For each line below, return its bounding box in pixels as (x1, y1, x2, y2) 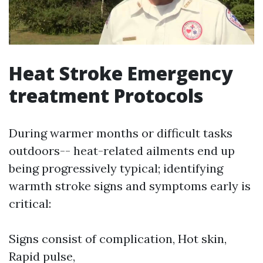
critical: (9, 196, 51, 211)
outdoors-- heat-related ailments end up (9, 143, 235, 159)
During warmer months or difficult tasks (9, 126, 232, 141)
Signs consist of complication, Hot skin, (9, 231, 227, 247)
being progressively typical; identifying (9, 161, 223, 176)
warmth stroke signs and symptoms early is (9, 178, 251, 194)
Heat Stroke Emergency (9, 60, 233, 86)
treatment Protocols (9, 83, 203, 109)
